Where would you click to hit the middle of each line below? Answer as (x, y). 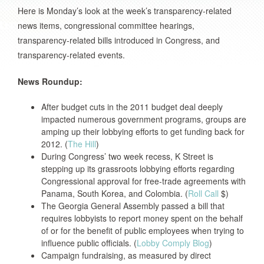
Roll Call (203, 193)
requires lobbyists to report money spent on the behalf (142, 218)
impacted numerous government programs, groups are (144, 119)
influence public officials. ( (89, 243)
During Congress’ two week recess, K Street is (127, 156)
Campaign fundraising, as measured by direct (126, 255)
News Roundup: (50, 81)
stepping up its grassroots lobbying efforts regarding (138, 169)
